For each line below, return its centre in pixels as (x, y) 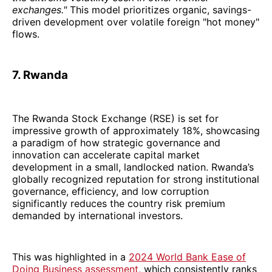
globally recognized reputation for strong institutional (136, 179)
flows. (26, 34)
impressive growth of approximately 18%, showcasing (136, 131)
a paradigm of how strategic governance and (116, 143)
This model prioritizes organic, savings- (159, 10)
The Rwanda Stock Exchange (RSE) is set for (115, 119)
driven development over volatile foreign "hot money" (136, 22)
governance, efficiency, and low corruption (110, 192)
